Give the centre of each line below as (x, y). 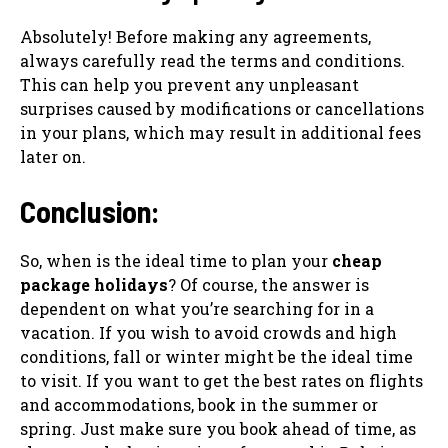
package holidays (94, 284)
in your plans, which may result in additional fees (220, 132)
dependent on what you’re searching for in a (197, 308)
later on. (53, 156)
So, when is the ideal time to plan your (176, 260)
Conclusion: (90, 210)
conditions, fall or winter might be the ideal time (216, 356)
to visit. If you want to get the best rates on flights (221, 380)
